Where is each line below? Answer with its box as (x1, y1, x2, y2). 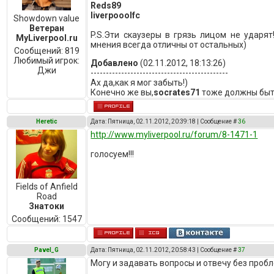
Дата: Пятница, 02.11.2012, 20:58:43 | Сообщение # (91, 246, 239, 253)
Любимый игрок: (13, 56, 80, 65)
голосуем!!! (91, 149, 135, 159)
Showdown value (13, 13, 80, 23)
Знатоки (29, 201, 65, 211)
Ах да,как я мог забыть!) (91, 78, 188, 87)
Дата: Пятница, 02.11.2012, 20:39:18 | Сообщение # (91, 118, 239, 125)
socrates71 (154, 87, 201, 97)
